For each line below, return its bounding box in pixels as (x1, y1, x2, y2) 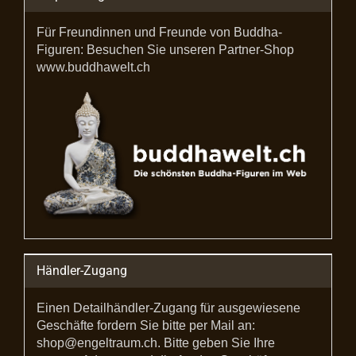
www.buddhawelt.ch (37, 60, 150, 74)
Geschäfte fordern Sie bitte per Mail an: (37, 318, 255, 332)
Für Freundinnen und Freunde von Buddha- (37, 25, 282, 39)
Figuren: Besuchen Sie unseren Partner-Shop (37, 43, 294, 56)
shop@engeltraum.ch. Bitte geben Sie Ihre (37, 335, 275, 350)
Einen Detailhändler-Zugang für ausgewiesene (37, 300, 300, 315)
